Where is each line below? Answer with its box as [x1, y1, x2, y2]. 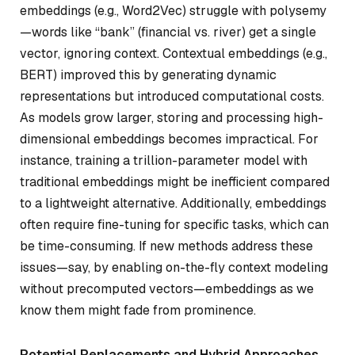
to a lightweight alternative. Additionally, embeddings [20, 194, 326, 212]
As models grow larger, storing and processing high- [20, 109, 323, 126]
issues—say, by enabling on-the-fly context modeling [20, 258, 328, 276]
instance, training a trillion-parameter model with [20, 151, 307, 169]
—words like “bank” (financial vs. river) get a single [20, 23, 316, 40]
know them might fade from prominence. [20, 301, 256, 319]
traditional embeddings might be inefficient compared [20, 173, 330, 190]
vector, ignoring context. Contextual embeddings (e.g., [20, 44, 327, 62]
